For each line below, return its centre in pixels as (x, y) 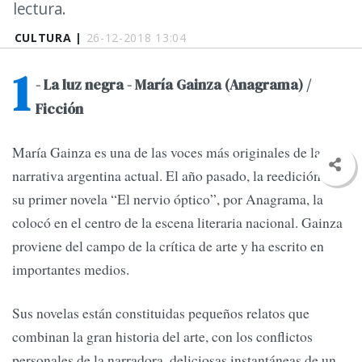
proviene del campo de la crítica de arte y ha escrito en (168, 246)
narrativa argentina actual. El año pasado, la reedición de (175, 176)
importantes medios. (71, 269)
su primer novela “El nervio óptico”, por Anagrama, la (168, 199)
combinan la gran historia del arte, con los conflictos (162, 336)
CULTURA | (50, 38)
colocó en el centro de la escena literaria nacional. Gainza (177, 223)
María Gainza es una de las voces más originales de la (166, 152)
